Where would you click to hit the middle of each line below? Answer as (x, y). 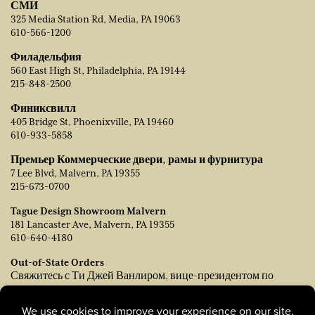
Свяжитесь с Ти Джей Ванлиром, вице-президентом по (142, 276)
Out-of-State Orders (57, 262)
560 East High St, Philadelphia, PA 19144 (98, 70)
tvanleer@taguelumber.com (72, 302)
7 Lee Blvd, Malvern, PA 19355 (75, 173)
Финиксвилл (43, 108)
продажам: (36, 289)
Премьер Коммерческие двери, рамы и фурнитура (137, 160)
